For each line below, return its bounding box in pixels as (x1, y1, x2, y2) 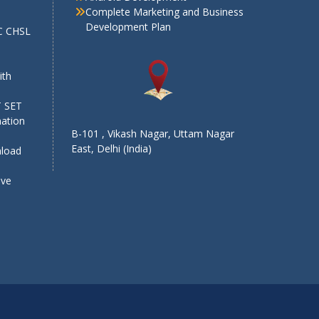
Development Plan (85, 19, 171, 33)
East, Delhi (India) (70, 141, 152, 155)
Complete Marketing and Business (85, 4, 244, 19)
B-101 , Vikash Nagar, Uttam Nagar (70, 126, 234, 140)
